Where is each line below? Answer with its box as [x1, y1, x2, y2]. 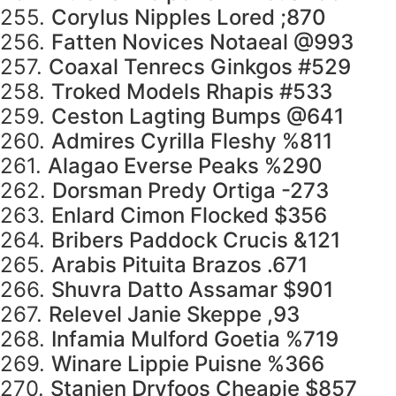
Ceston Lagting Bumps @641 [51, 103, 344, 130]
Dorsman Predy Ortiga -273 [52, 178, 329, 204]
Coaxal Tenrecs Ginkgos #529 [49, 54, 351, 80]
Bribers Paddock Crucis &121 [51, 227, 340, 254]
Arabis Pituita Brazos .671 [51, 252, 308, 278]
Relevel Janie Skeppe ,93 [49, 301, 300, 328]
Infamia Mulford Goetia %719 [51, 326, 339, 353]
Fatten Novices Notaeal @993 [51, 29, 354, 56]
